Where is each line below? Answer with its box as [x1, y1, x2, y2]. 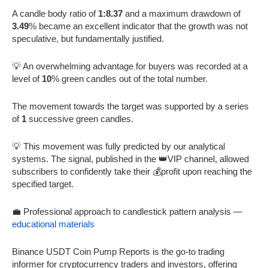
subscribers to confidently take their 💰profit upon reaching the [12, 166, 252, 176]
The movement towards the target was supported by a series [12, 100, 249, 111]
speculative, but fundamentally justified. [12, 33, 164, 44]
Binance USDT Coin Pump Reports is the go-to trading [12, 246, 224, 257]
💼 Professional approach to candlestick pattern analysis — [12, 206, 242, 217]
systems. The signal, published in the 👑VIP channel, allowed [12, 153, 249, 164]
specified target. [12, 178, 74, 189]
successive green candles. [26, 113, 133, 124]
